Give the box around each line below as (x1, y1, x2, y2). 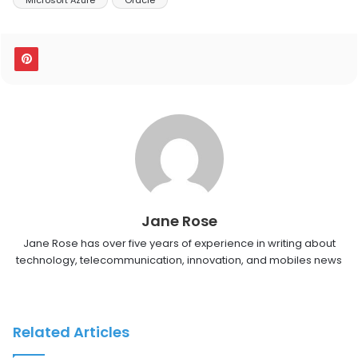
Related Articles (13, 321, 129, 342)
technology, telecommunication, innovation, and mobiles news (16, 252, 342, 268)
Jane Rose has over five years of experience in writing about (22, 235, 336, 251)
